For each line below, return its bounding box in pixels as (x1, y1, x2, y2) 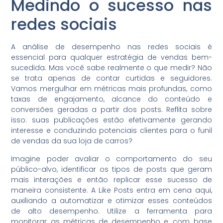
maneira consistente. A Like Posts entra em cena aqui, (11, 185, 212, 195)
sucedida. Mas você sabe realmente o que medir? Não (11, 63, 212, 73)
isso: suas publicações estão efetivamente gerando (11, 115, 212, 125)
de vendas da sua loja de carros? (11, 136, 133, 146)
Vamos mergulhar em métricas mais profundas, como (11, 84, 212, 94)
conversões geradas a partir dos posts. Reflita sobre (11, 105, 212, 115)
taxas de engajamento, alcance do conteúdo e (11, 94, 212, 105)
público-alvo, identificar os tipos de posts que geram (11, 164, 212, 174)
